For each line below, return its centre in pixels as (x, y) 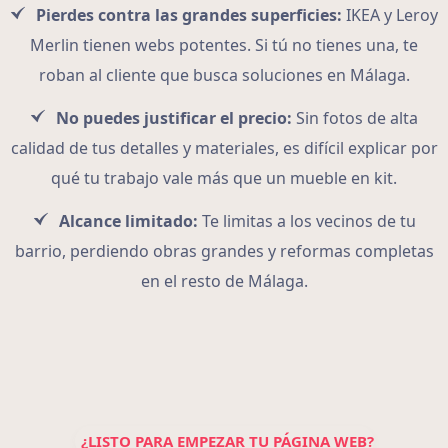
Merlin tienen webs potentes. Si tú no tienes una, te (224, 45)
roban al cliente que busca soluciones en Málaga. (224, 75)
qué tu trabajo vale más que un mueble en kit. (224, 178)
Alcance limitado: (128, 221)
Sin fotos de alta (355, 118)
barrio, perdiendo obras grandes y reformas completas (224, 251)
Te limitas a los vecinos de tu (306, 221)
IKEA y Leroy (390, 15)
